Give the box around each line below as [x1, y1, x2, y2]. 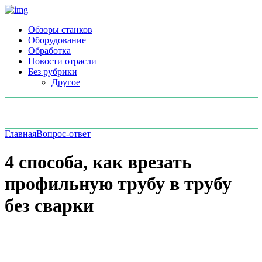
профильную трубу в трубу [5, 173, 232, 195]
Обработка [28, 46, 71, 56]
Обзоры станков [28, 25, 92, 35]
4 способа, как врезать [5, 151, 192, 173]
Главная [5, 129, 36, 139]
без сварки [5, 195, 94, 216]
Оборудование [28, 35, 86, 45]
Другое [51, 77, 80, 87]
